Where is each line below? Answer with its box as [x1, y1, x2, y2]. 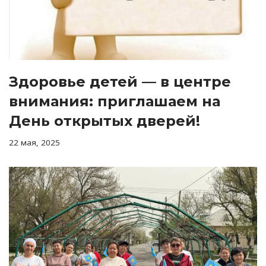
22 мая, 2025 [9, 137, 60, 148]
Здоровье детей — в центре [9, 72, 231, 90]
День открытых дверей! [9, 112, 200, 129]
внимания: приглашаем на [9, 92, 220, 110]
